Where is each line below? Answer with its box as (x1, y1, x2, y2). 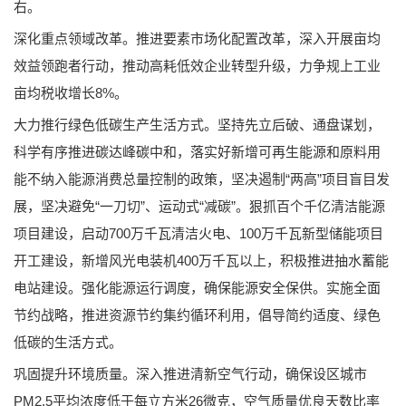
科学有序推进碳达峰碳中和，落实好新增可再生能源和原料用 (14, 143, 381, 159)
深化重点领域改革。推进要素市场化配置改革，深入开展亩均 (14, 30, 381, 46)
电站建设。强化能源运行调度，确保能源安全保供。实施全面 (14, 279, 381, 295)
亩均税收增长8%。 (14, 84, 128, 101)
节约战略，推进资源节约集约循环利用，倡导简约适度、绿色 (14, 306, 381, 323)
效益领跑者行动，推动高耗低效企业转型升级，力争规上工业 (14, 57, 381, 73)
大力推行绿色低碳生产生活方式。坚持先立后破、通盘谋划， (14, 116, 381, 132)
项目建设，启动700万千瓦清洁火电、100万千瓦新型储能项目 (14, 225, 383, 241)
